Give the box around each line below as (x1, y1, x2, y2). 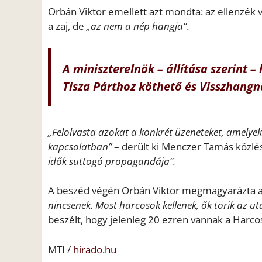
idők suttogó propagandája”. (48, 154, 175, 168)
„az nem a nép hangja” (87, 19, 187, 33)
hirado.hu (73, 242, 116, 256)
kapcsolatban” (48, 139, 114, 153)
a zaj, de (48, 19, 87, 33)
